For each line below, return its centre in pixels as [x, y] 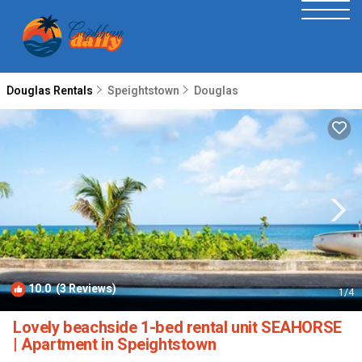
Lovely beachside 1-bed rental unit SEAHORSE [177, 328]
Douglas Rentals [51, 91]
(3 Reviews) [84, 289]
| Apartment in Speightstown [115, 345]
